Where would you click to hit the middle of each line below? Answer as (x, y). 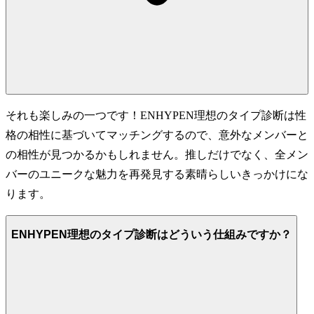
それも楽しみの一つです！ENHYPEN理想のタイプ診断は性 (156, 115)
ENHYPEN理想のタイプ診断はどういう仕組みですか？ (151, 235)
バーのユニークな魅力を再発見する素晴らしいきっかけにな (157, 174)
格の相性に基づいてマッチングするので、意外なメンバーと (157, 135)
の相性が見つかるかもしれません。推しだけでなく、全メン (157, 154)
